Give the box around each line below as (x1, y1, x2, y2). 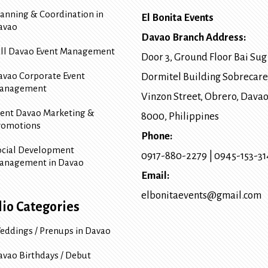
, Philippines (165, 111, 219, 123)
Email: (141, 170, 169, 182)
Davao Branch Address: (141, 32, 246, 44)
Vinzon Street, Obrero (141, 91, 236, 103)
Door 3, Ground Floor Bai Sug (141, 51, 267, 63)
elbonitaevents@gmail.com (141, 190, 261, 202)
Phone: (141, 130, 172, 142)
